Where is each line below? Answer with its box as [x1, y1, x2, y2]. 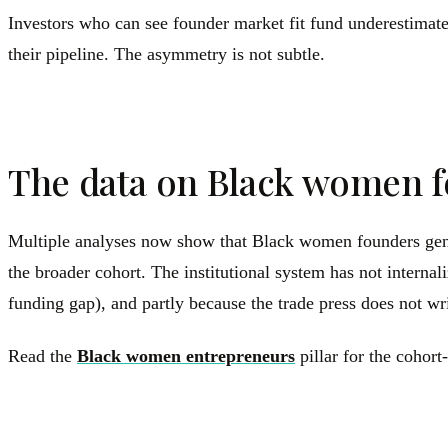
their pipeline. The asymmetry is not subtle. [8, 44, 325, 65]
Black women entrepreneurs [77, 346, 295, 367]
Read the [8, 346, 77, 367]
